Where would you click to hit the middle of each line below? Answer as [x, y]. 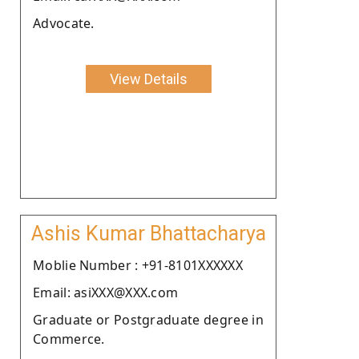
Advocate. [64, 23]
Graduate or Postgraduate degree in [148, 319]
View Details [148, 79]
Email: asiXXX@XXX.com [106, 292]
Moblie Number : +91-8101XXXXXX [138, 265]
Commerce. [69, 339]
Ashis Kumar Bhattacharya [148, 233]
